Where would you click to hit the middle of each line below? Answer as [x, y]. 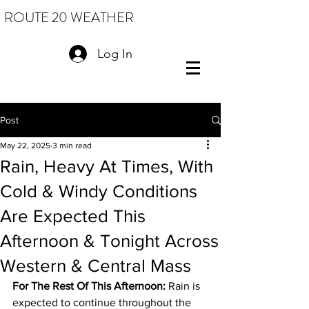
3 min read [72, 146]
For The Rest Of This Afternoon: [89, 286]
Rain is [184, 286]
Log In [114, 53]
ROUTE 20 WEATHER [69, 18]
